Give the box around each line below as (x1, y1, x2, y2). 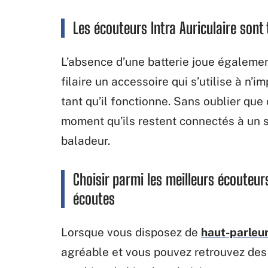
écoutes (73, 189, 115, 208)
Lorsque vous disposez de (61, 226, 201, 239)
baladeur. (61, 134, 110, 147)
